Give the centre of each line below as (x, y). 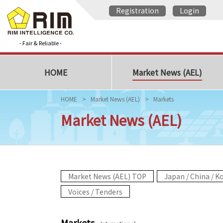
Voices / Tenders (95, 191)
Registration (137, 10)
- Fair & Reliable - (40, 43)
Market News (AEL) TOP (107, 176)
